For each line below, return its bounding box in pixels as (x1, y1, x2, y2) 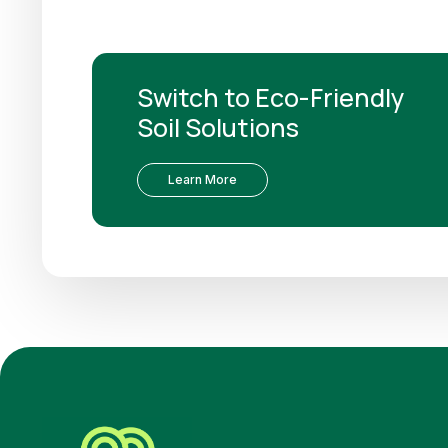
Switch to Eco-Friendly (137, 79, 404, 115)
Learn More (168, 171, 237, 187)
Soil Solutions (137, 109, 299, 145)
